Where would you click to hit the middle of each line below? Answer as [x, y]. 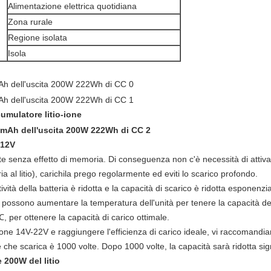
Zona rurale [30, 22]
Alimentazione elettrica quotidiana [72, 6]
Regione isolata [38, 38]
